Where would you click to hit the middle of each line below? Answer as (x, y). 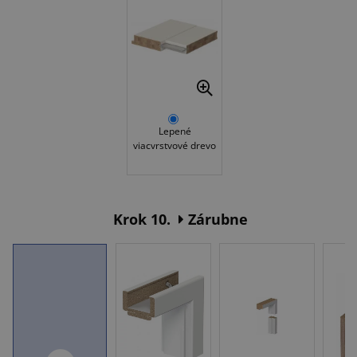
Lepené (175, 131)
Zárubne (218, 220)
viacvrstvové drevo (175, 146)
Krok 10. (142, 220)
